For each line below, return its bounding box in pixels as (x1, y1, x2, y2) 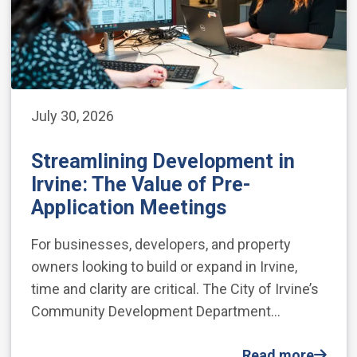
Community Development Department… (30, 303, 280, 320)
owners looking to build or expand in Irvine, (30, 258, 297, 276)
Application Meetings (30, 196, 232, 220)
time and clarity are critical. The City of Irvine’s (30, 280, 319, 298)
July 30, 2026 (30, 108, 114, 125)
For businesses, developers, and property (30, 236, 291, 253)
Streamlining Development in (30, 150, 295, 174)
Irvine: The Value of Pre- (30, 173, 251, 197)
